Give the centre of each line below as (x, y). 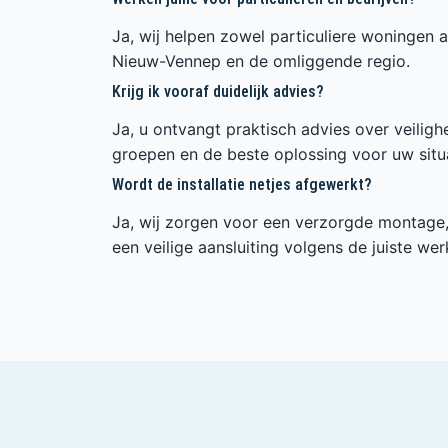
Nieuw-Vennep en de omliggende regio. (261, 60)
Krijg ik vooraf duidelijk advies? (218, 91)
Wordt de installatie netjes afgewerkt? (242, 184)
